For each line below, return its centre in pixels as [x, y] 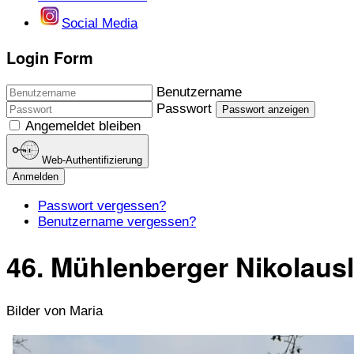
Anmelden [36, 176]
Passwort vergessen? [102, 205]
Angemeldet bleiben [83, 126]
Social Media [100, 23]
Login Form [50, 58]
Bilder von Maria [55, 311]
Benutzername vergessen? [117, 221]
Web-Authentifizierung [92, 160]
